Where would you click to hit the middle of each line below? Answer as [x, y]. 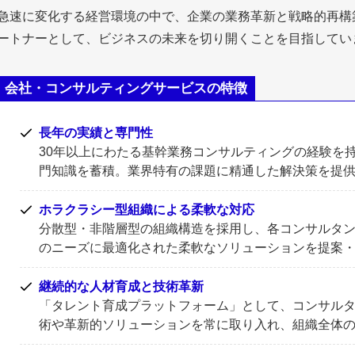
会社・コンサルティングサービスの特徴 [126, 89]
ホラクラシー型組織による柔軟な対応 [147, 209]
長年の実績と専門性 [96, 132]
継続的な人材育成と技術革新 [121, 286]
